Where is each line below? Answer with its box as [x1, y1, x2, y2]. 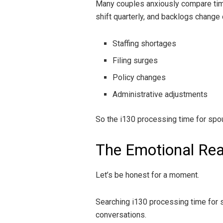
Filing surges [112, 55, 158, 65]
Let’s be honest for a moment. [96, 170, 199, 180]
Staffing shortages [112, 38, 177, 48]
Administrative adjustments [112, 89, 208, 99]
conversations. [96, 210, 146, 220]
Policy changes [112, 72, 166, 82]
